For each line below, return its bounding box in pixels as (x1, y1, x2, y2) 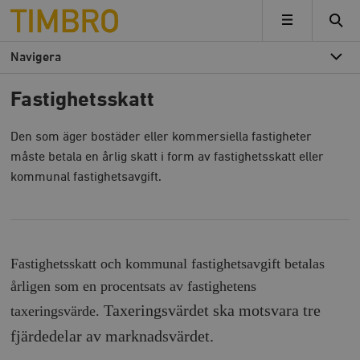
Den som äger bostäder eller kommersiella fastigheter (10, 131, 313, 143)
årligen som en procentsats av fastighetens (10, 278, 257, 294)
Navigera (10, 51, 62, 63)
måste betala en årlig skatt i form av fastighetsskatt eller (10, 151, 325, 163)
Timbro (10, 7, 51, 20)
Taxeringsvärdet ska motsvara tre (104, 301, 321, 319)
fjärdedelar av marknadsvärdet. (10, 327, 215, 345)
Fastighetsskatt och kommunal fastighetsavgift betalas (10, 256, 325, 272)
